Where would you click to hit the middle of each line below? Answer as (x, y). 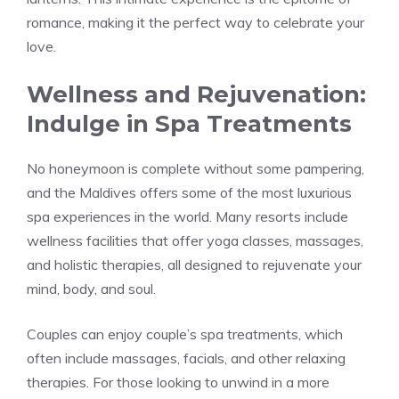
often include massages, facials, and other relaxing (186, 358)
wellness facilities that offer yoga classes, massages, (195, 240)
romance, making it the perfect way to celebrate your (195, 22)
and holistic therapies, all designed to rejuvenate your (194, 265)
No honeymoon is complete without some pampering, (195, 168)
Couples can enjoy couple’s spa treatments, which (185, 334)
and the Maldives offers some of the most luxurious (189, 192)
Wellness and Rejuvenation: (196, 94)
